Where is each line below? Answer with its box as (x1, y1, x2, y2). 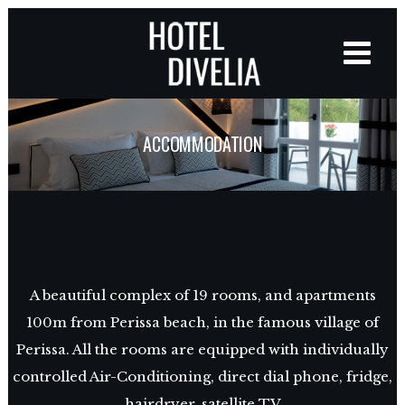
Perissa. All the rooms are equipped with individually (16, 341, 389, 359)
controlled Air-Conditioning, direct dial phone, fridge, (13, 368, 392, 386)
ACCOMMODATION (143, 129, 262, 157)
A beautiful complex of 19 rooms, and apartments (29, 287, 376, 305)
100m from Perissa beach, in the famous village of (26, 314, 379, 332)
